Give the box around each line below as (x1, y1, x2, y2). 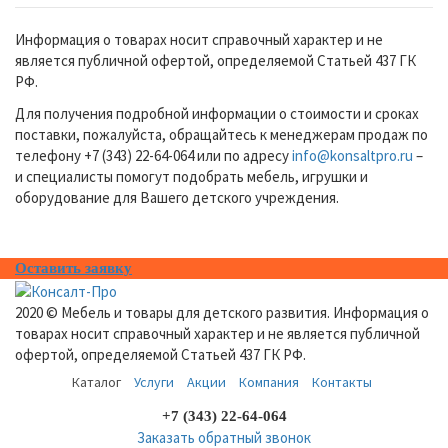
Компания (238, 373, 299, 392)
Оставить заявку (15, 260, 132, 277)
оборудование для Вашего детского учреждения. (15, 187, 339, 207)
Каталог (71, 373, 121, 392)
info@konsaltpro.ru (292, 145, 413, 165)
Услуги (133, 373, 174, 392)
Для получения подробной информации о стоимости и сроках (15, 103, 419, 123)
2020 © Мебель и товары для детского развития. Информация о (15, 303, 429, 323)
